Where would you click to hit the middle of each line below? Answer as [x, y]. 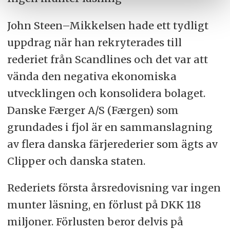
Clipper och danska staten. [76, 161]
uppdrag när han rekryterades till [94, 42]
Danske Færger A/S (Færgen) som [93, 110]
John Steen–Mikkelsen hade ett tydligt [108, 25]
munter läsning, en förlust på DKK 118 [104, 205]
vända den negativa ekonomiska [92, 76]
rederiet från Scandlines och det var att [107, 59]
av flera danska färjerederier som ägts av [112, 144]
